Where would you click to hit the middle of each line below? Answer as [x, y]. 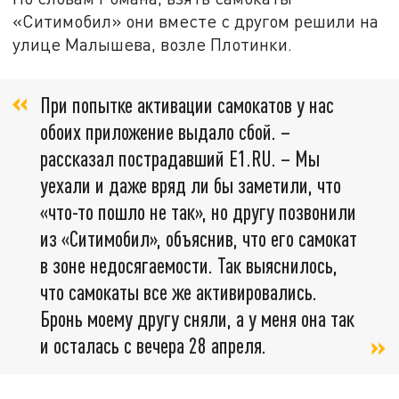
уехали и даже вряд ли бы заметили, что [191, 184]
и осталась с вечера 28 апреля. [153, 345]
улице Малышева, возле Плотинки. [153, 45]
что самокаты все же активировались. [179, 291]
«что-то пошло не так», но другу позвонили [198, 211]
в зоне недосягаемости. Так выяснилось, [189, 265]
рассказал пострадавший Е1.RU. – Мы [180, 158]
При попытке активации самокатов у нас [187, 104]
